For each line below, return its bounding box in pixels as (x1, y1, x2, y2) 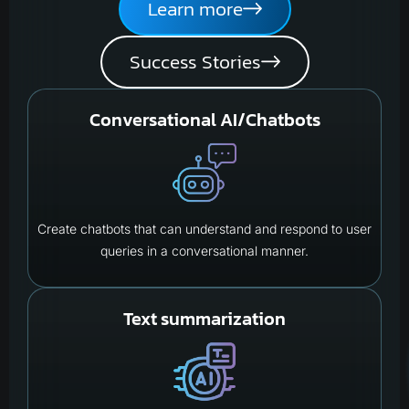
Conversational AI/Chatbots (89, 105, 320, 133)
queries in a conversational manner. (100, 242, 309, 258)
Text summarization (123, 304, 286, 332)
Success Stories (129, 47, 261, 76)
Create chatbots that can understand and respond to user (37, 220, 372, 236)
